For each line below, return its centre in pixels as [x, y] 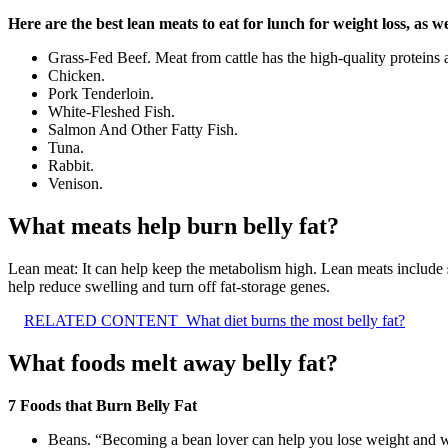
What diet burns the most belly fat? [295, 320]
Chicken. [76, 76]
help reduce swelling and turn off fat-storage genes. [169, 286]
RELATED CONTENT [101, 320]
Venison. [75, 184]
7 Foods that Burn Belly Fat [102, 405]
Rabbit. [71, 166]
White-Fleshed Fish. [111, 112]
